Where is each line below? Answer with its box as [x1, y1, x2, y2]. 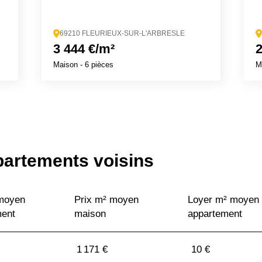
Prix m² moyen [74, 194, 139, 206]
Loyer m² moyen [188, 194, 259, 206]
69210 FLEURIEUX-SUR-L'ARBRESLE [59, 29, 185, 38]
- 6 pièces [77, 60, 113, 70]
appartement [188, 208, 242, 220]
